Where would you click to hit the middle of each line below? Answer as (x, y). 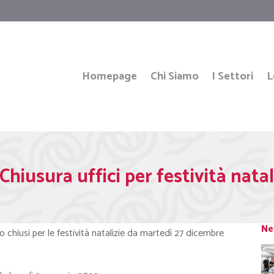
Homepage (110, 76)
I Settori (233, 76)
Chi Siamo (174, 76)
